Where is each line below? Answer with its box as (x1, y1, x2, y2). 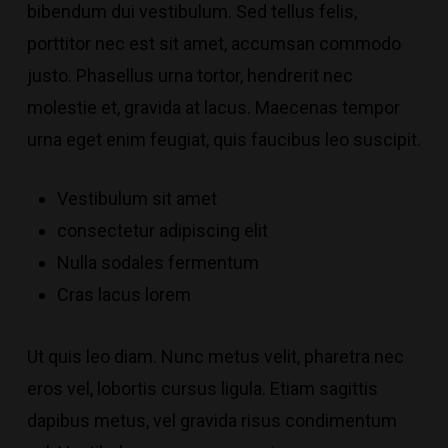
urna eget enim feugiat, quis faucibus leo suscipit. (26, 129, 421, 150)
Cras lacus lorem (56, 284, 191, 305)
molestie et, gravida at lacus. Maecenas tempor (26, 97, 400, 118)
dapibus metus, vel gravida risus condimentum (26, 410, 397, 431)
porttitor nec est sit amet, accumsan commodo (26, 33, 401, 54)
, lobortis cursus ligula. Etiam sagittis (89, 378, 378, 399)
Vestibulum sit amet (56, 188, 217, 209)
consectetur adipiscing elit (56, 220, 268, 241)
